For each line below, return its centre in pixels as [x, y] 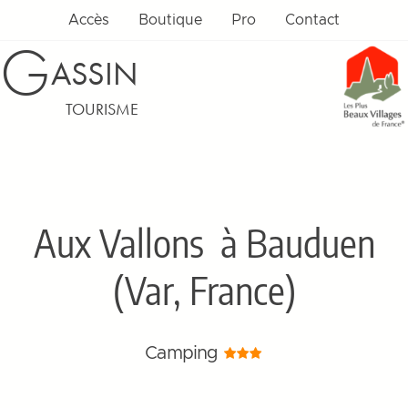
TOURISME [102, 109]
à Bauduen [289, 242]
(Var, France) [204, 290]
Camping [184, 353]
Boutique [170, 20]
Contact [312, 20]
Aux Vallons [118, 242]
